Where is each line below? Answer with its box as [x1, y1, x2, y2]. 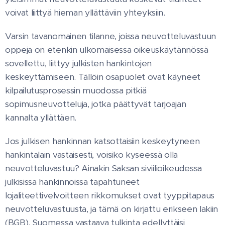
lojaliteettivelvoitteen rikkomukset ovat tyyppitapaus [5, 190, 215, 201]
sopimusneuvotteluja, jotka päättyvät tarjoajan [5, 98, 186, 110]
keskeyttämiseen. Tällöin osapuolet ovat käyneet [5, 71, 200, 83]
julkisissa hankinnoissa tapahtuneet [5, 176, 140, 188]
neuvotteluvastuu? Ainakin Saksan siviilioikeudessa [5, 163, 202, 174]
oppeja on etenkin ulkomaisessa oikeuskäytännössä [5, 44, 208, 56]
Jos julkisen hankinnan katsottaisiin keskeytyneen [5, 136, 200, 147]
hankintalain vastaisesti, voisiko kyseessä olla [5, 149, 178, 161]
